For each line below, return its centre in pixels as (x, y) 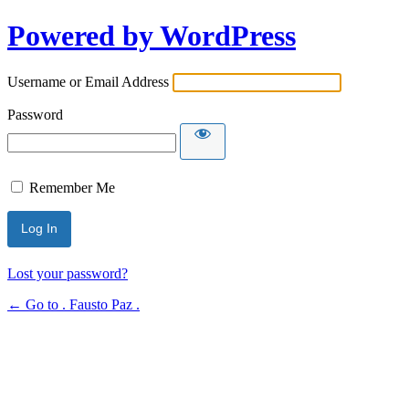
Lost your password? (68, 273)
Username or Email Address (88, 81)
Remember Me (72, 187)
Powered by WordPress (152, 36)
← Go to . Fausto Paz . (73, 304)
